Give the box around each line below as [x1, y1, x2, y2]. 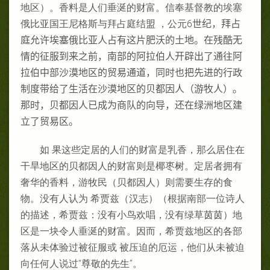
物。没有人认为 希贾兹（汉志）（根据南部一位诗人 [20, 192, 245, 204]
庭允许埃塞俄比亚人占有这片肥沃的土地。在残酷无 [20, 34, 242, 46]
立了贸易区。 [20, 115, 78, 127]
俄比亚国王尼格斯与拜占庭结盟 [20, 17, 155, 30]
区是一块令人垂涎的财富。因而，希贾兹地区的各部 [20, 225, 242, 237]
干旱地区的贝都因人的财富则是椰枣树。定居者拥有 [20, 160, 242, 172]
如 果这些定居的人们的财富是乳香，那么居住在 [40, 143, 245, 155]
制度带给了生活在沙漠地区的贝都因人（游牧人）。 [20, 83, 242, 95]
